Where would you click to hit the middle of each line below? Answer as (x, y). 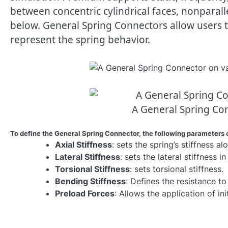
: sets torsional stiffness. (177, 169)
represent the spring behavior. (80, 40)
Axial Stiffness (83, 145)
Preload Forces (85, 194)
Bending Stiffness (90, 181)
